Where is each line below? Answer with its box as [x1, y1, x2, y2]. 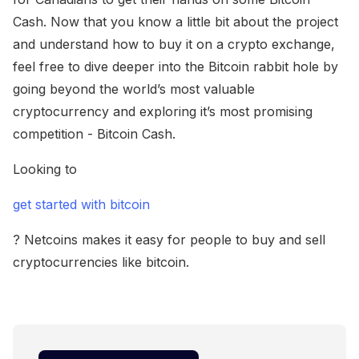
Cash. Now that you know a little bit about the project [13, 14, 338, 30]
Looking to [13, 161, 77, 178]
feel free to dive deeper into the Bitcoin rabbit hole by [13, 58, 338, 75]
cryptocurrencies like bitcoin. [13, 254, 189, 271]
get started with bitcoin [13, 196, 150, 213]
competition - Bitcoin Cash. [13, 126, 175, 143]
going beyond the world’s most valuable [13, 81, 255, 98]
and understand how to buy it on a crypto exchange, [13, 36, 335, 53]
